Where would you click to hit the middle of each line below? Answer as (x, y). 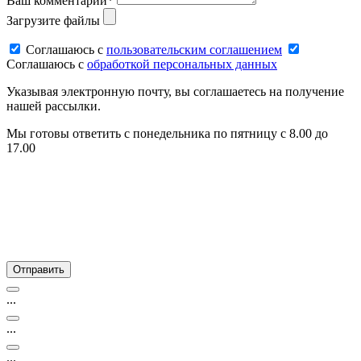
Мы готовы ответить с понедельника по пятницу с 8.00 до (167, 134)
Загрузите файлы (53, 21)
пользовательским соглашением (194, 50)
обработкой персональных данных (182, 64)
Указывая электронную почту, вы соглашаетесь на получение (175, 92)
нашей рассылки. (54, 106)
